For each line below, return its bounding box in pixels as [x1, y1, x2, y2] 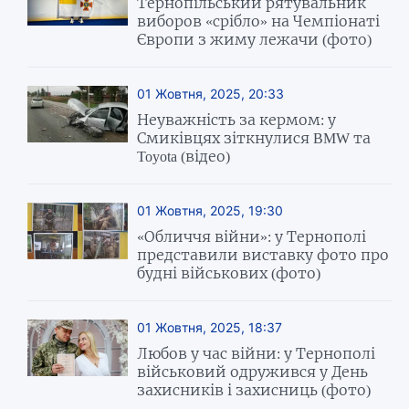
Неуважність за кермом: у [137, 110, 337, 130]
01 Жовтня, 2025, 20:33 [137, 86, 285, 102]
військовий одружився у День [137, 362, 369, 382]
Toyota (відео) [137, 147, 231, 166]
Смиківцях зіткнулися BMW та [137, 129, 372, 148]
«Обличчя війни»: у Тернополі [137, 227, 367, 246]
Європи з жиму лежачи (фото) [137, 30, 372, 49]
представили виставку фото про [137, 246, 390, 265]
